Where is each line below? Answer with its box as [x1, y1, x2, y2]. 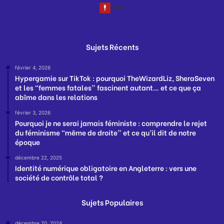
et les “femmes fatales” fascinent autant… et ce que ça [15, 82, 201, 93]
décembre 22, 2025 [15, 154, 62, 161]
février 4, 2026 [15, 64, 50, 71]
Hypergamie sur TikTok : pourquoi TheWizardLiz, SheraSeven [15, 72, 214, 83]
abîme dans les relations [15, 91, 97, 102]
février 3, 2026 [15, 109, 50, 116]
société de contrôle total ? [15, 172, 103, 183]
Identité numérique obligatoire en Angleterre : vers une [15, 162, 196, 173]
